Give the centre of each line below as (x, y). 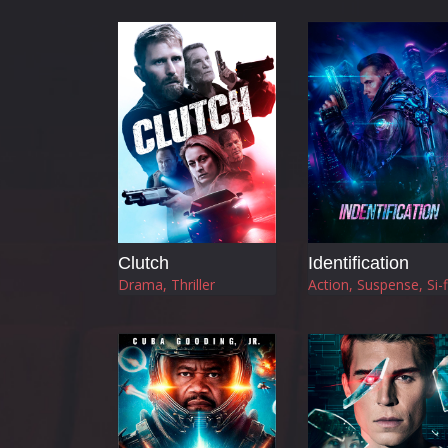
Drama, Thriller (166, 285)
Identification (358, 263)
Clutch (143, 263)
